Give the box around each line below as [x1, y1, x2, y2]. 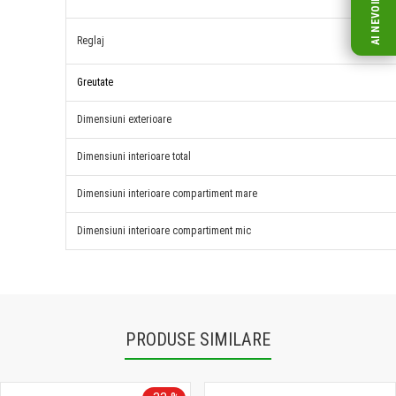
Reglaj [77, 34, 104, 47]
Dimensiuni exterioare [77, 113, 171, 126]
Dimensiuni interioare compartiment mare [77, 187, 257, 200]
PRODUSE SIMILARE [126, 329, 270, 350]
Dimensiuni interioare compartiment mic [77, 225, 251, 237]
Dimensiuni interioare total [77, 150, 191, 163]
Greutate [77, 76, 116, 88]
